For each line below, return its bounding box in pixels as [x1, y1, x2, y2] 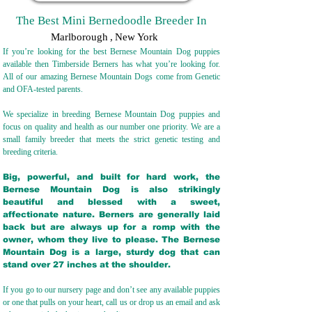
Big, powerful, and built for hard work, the [3, 172, 220, 182]
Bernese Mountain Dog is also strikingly [3, 185, 220, 194]
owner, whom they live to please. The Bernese [3, 235, 220, 244]
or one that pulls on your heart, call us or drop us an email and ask [3, 297, 220, 307]
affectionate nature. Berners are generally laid [3, 210, 220, 219]
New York [115, 31, 158, 42]
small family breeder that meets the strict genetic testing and [3, 134, 220, 144]
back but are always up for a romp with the [3, 222, 220, 232]
